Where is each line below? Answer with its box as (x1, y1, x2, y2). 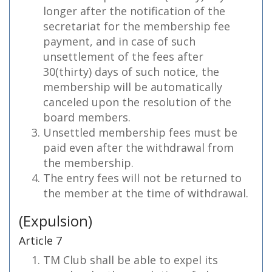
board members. (43, 110, 131, 124)
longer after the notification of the (43, 4, 225, 18)
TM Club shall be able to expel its (43, 253, 218, 267)
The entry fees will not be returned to (43, 171, 242, 185)
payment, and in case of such (43, 34, 195, 49)
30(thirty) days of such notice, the (43, 64, 219, 79)
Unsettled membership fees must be (43, 125, 237, 140)
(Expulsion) (19, 211, 92, 231)
